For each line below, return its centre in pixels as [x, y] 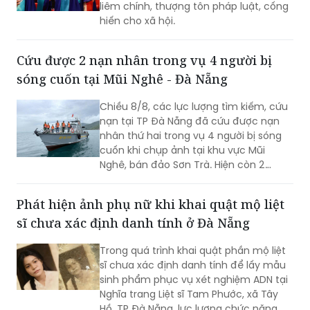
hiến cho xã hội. [137, 20]
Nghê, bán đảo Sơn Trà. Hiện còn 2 [182, 164]
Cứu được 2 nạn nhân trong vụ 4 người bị [144, 60]
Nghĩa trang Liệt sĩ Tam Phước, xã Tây [189, 294]
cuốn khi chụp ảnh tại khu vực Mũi [182, 150]
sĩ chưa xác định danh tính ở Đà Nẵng [133, 222]
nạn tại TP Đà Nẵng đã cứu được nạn [190, 121]
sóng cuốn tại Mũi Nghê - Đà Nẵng [122, 79]
